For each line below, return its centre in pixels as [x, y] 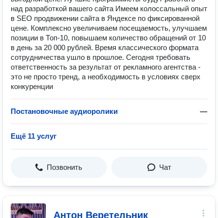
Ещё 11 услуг [34, 136]
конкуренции [32, 86]
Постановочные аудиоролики [64, 111]
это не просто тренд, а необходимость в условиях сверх [106, 77]
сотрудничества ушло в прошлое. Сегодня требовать [100, 57]
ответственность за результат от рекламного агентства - [106, 67]
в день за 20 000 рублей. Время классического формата [105, 47]
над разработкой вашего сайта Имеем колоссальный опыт [109, 9]
